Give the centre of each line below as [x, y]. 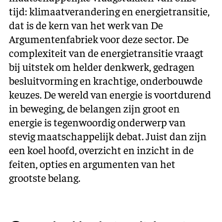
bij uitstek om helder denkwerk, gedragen [102, 66]
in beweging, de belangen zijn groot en [94, 108]
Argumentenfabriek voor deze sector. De [99, 39]
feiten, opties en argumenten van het [92, 164]
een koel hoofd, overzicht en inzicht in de [101, 150]
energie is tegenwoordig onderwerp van [97, 122]
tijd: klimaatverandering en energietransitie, [109, 11]
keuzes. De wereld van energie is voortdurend [110, 94]
